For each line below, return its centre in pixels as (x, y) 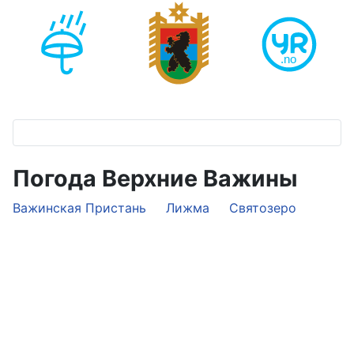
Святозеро (265, 207)
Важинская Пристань (81, 207)
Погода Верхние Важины (155, 178)
